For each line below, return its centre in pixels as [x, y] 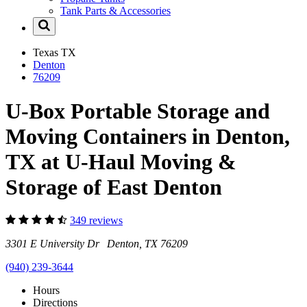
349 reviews [96, 221]
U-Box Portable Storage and [138, 111]
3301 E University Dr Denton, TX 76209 [97, 244]
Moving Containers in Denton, [148, 136]
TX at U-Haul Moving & [121, 161]
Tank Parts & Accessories [115, 11]
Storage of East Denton [114, 187]
